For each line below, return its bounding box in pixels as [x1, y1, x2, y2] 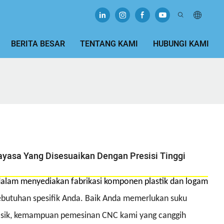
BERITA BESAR [11, 38, 65, 50]
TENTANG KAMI [80, 38, 138, 50]
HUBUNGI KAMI [153, 38, 209, 50]
